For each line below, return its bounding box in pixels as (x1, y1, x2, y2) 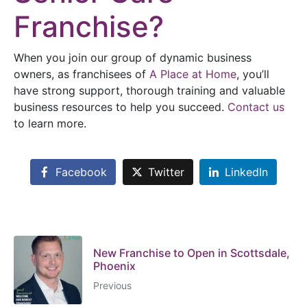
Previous (93, 280, 132, 292)
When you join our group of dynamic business (14, 50, 251, 64)
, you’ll (236, 66, 269, 81)
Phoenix (93, 259, 136, 273)
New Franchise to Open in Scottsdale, (93, 246, 290, 260)
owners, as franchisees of (14, 66, 149, 81)
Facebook (55, 164, 107, 179)
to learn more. (14, 116, 86, 130)
